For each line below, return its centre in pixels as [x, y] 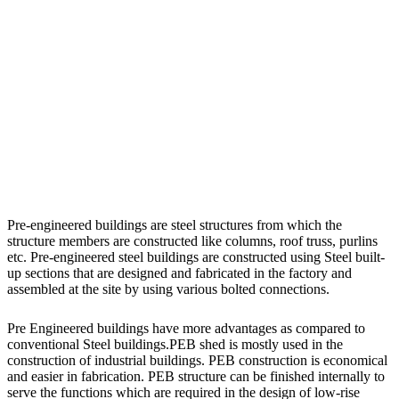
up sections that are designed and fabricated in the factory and [179, 273]
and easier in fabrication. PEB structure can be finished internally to [196, 377]
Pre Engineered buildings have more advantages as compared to [186, 329]
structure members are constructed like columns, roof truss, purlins [192, 241]
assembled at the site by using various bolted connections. [168, 289]
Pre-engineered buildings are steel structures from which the [175, 225]
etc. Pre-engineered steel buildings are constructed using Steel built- [196, 257]
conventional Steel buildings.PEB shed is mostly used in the [175, 345]
